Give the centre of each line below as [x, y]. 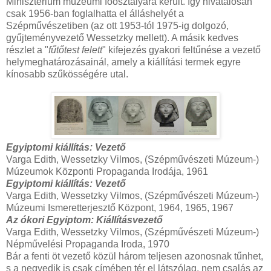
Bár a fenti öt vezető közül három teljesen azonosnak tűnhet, [135, 256]
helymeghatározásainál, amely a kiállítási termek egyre [123, 62]
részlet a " [27, 50]
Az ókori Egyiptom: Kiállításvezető [84, 220]
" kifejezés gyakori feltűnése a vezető [181, 50]
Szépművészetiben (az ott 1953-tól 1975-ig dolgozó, [117, 26]
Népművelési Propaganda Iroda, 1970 [88, 244]
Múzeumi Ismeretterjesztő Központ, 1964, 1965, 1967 [121, 208]
